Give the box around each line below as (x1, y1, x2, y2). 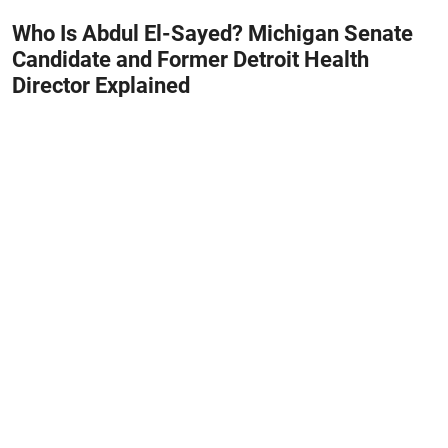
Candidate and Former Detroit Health (12, 47, 369, 73)
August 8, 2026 (12, 109, 94, 124)
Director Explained (12, 73, 190, 99)
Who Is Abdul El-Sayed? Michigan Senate (12, 21, 413, 47)
